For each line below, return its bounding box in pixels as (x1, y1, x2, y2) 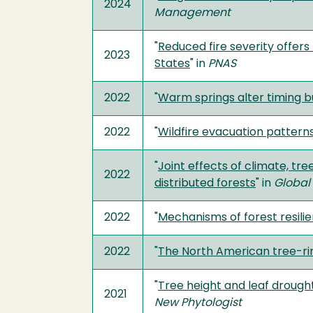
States (154, 59, 190, 70)
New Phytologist (154, 298, 242, 309)
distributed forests (154, 178, 256, 189)
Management (154, 8, 231, 19)
